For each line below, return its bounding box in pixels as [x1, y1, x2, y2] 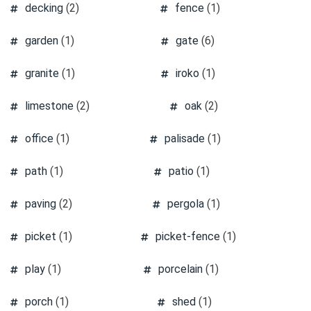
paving [25, 196, 56, 210]
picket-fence [155, 229, 221, 243]
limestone [25, 99, 74, 112]
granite [25, 66, 59, 80]
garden [25, 33, 58, 47]
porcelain [158, 262, 203, 276]
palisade [164, 131, 205, 145]
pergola [167, 196, 204, 210]
